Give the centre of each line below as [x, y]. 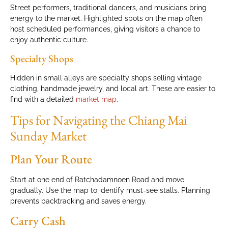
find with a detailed [43, 99]
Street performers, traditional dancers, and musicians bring [108, 7]
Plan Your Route [51, 159]
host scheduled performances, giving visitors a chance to [105, 29]
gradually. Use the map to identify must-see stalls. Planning [110, 190]
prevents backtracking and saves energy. [78, 201]
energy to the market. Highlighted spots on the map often [106, 18]
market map [96, 99]
